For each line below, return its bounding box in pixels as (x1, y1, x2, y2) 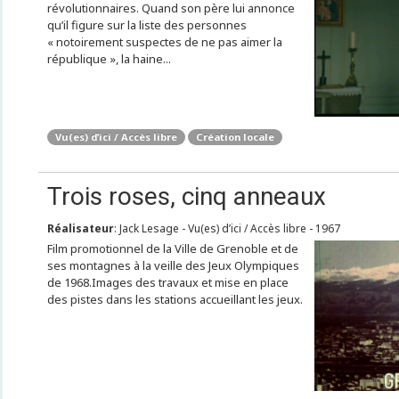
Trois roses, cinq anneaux (46, 182, 326, 211)
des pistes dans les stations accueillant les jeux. (46, 291, 303, 307)
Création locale (195, 130, 274, 143)
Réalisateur (46, 221, 114, 236)
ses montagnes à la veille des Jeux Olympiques (46, 257, 299, 273)
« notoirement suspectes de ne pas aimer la (46, 34, 282, 50)
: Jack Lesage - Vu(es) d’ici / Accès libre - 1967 (113, 221, 340, 236)
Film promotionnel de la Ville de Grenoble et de (46, 240, 298, 256)
